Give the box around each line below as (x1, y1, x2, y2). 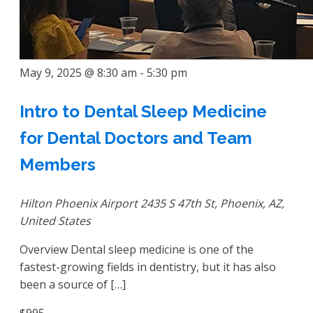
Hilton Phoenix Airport (20, 195, 140, 211)
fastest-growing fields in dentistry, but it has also (20, 259, 276, 275)
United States (20, 212, 91, 228)
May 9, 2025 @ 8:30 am (20, 64, 137, 80)
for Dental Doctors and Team (20, 127, 252, 148)
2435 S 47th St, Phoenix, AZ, (140, 195, 284, 211)
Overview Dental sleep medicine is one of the (20, 241, 254, 257)
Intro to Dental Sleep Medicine (20, 101, 267, 122)
